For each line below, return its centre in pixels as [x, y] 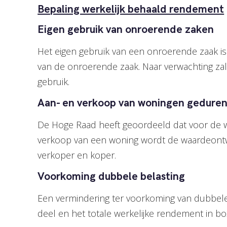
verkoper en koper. [77, 155]
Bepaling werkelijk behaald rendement [131, 9]
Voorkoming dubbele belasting [111, 177]
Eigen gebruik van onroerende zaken [126, 30]
